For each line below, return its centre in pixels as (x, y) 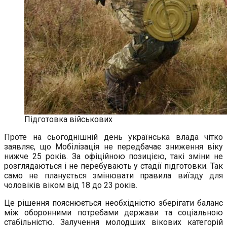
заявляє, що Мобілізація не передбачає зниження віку (113, 147)
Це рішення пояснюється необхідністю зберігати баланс (113, 203)
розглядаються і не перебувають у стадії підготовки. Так (113, 166)
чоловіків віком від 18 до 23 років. (71, 185)
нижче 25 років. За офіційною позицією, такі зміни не (113, 157)
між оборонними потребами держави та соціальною (113, 213)
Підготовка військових (68, 120)
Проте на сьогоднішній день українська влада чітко (113, 137)
